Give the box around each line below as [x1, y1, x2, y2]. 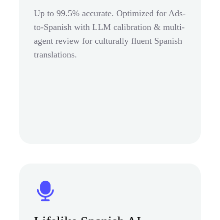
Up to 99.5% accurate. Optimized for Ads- [34, 8, 186, 18]
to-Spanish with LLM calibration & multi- [34, 22, 185, 32]
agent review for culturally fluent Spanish [34, 35, 182, 46]
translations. [34, 49, 77, 59]
